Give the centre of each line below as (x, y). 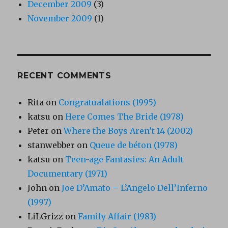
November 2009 (60, 18)
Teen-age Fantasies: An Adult (125, 159)
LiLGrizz (46, 216)
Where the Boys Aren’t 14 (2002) (129, 131)
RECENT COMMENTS (64, 76)
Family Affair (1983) (117, 216)
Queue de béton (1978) (134, 145)
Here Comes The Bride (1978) (125, 117)
